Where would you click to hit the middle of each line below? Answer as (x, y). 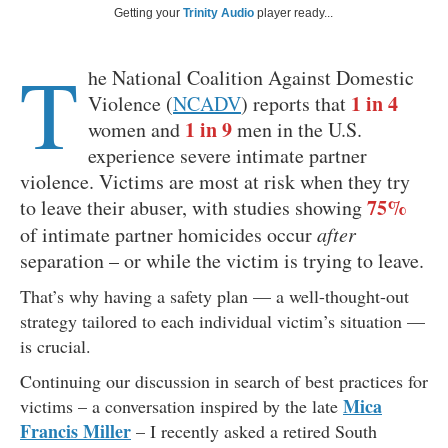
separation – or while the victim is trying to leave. (222, 261)
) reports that (296, 104)
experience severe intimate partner (227, 156)
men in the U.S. (299, 130)
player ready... (293, 13)
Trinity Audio (218, 13)
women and (136, 130)
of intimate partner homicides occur (168, 235)
